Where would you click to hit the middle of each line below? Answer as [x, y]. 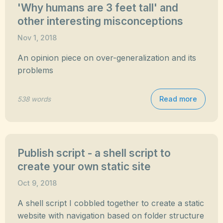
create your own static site [84, 167]
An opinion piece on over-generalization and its [107, 58]
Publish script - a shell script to [94, 153]
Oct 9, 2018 [37, 183]
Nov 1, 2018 [37, 38]
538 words [34, 99]
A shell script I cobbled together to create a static [111, 203]
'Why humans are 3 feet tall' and [98, 8]
